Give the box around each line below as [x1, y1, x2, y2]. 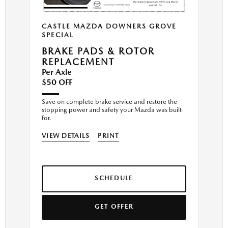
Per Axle [42, 67, 72, 77]
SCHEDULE [95, 174, 133, 182]
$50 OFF [42, 77, 72, 88]
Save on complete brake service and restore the [42, 98, 177, 105]
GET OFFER [94, 203, 134, 211]
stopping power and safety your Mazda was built [42, 106, 182, 113]
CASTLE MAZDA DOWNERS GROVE [42, 22, 177, 31]
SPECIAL [42, 31, 74, 39]
